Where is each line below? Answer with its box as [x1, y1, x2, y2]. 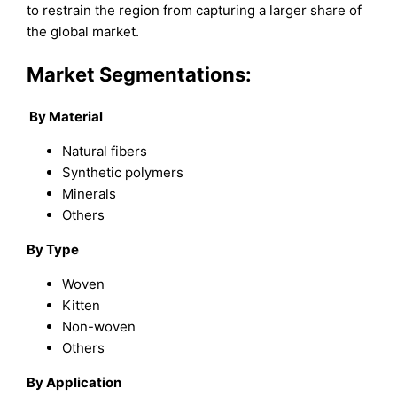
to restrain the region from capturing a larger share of [27, 2, 362, 19]
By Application [27, 373, 122, 391]
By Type [27, 240, 80, 258]
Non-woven [62, 317, 136, 335]
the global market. [27, 23, 140, 41]
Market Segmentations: [27, 62, 253, 86]
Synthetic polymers [62, 163, 184, 181]
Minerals [62, 184, 117, 202]
